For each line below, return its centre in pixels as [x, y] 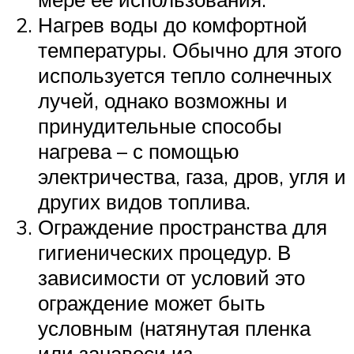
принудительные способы [160, 126]
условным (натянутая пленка [174, 328]
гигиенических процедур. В [164, 252]
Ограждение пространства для [183, 227]
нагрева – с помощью [139, 151]
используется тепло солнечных [185, 75]
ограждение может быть [152, 303]
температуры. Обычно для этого [190, 50]
